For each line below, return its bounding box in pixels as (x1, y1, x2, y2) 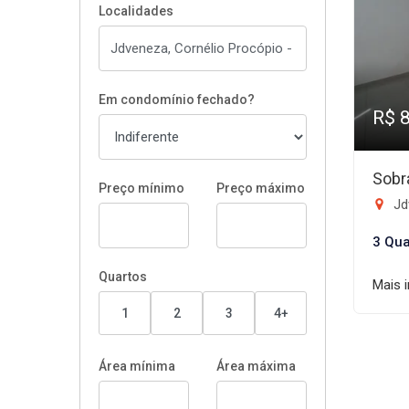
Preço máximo (216, 181, 305, 195)
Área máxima (216, 359, 296, 373)
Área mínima (99, 359, 175, 373)
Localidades (99, 4, 173, 18)
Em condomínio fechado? (99, 92, 255, 107)
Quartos (99, 269, 147, 284)
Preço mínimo (99, 181, 184, 195)
